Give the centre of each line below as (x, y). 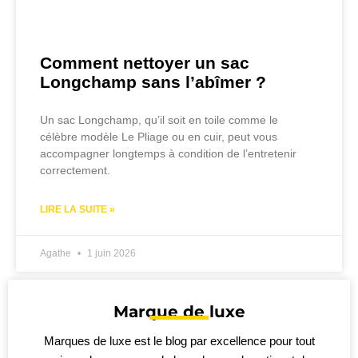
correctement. (75, 171)
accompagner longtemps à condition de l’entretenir (168, 154)
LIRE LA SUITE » (78, 210)
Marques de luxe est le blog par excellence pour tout (179, 342)
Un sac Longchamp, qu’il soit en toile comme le (159, 120)
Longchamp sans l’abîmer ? (153, 82)
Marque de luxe (179, 312)
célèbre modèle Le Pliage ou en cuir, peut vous (159, 137)
